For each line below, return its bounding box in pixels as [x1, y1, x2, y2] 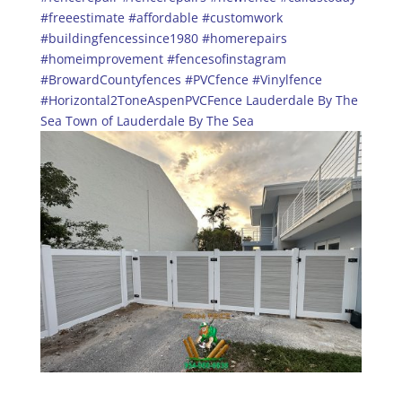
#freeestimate [39, 8, 125, 26]
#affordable [127, 8, 198, 26]
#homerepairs [201, 29, 287, 47]
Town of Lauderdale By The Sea [65, 111, 254, 129]
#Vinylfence [251, 70, 322, 88]
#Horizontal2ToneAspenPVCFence [39, 91, 242, 109]
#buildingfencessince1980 [39, 29, 198, 47]
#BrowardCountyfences [39, 70, 181, 88]
